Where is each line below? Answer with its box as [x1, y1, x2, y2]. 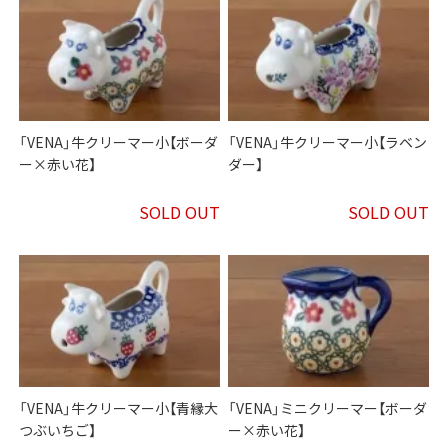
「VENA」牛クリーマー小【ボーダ [19, 132, 219, 153]
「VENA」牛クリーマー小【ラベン [228, 132, 428, 153]
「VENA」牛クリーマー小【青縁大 [19, 398, 219, 419]
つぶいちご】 [19, 420, 97, 441]
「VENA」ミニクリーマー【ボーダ [228, 398, 428, 419]
